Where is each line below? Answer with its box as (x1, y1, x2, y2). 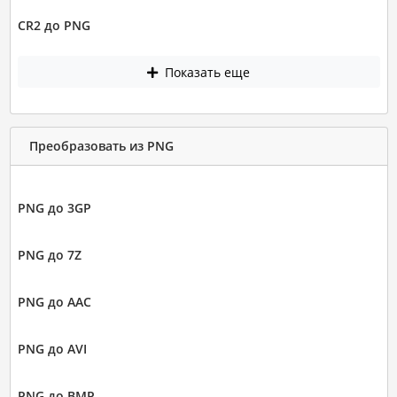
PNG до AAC (17, 292, 91, 310)
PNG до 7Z (17, 245, 82, 263)
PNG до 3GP (17, 198, 91, 216)
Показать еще (161, 63, 250, 81)
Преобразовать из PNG (28, 137, 174, 155)
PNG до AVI (17, 339, 87, 357)
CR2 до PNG (17, 17, 90, 35)
